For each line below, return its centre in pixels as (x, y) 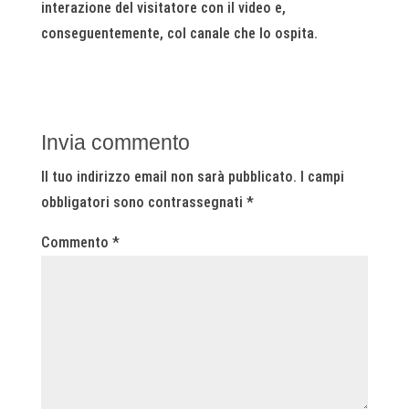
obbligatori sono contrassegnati (143, 202)
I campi (322, 176)
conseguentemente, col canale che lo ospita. (179, 33)
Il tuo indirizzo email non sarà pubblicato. (168, 176)
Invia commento (115, 142)
